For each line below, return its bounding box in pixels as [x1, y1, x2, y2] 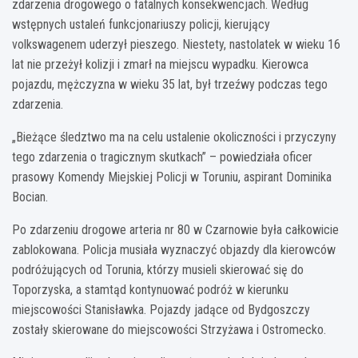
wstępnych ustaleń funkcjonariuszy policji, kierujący [12, 16, 270, 32]
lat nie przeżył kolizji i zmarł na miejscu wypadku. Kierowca [12, 56, 308, 72]
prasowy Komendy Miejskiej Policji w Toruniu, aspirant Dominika [12, 169, 332, 185]
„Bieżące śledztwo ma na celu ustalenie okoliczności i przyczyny [12, 129, 336, 145]
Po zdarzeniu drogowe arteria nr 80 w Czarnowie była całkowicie [12, 221, 339, 237]
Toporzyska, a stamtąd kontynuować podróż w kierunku [12, 281, 288, 297]
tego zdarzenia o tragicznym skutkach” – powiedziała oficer [12, 149, 312, 165]
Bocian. [12, 189, 48, 205]
